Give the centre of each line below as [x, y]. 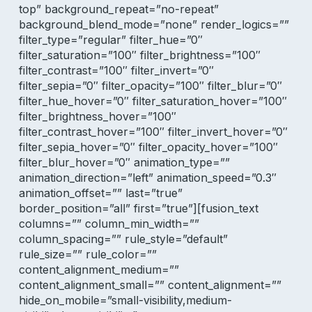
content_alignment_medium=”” [99, 270]
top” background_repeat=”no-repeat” [118, 9]
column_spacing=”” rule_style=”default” [123, 239]
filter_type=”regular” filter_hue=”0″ [110, 40]
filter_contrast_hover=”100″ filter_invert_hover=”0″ [153, 132]
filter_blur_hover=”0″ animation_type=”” [124, 162]
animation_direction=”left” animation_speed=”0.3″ [147, 178]
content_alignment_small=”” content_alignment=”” [150, 285]
